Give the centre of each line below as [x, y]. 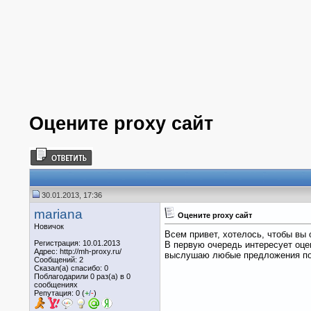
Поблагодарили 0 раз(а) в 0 [82, 276]
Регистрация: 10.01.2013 [77, 243]
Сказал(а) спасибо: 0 [71, 268]
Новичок [49, 226]
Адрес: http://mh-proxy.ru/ [78, 251]
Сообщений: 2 [59, 259]
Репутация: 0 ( [59, 293]
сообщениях [56, 284]
